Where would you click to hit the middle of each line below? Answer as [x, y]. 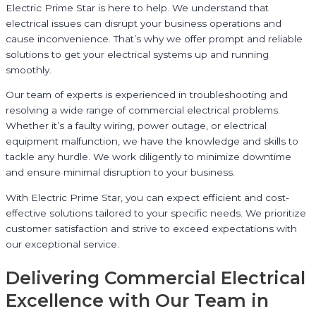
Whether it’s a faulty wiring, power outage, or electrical [136, 126]
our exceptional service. [62, 244]
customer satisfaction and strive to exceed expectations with [151, 229]
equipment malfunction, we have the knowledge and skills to [152, 141]
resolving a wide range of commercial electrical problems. [143, 110]
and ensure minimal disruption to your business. [120, 172]
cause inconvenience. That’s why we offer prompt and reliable [154, 38]
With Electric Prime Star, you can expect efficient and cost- [147, 198]
